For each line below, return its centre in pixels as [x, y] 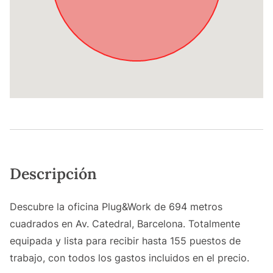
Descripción [53, 174]
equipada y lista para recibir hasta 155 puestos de [125, 241]
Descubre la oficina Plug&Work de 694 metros [116, 207]
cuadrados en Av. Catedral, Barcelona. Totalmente [125, 224]
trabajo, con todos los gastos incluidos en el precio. [129, 258]
